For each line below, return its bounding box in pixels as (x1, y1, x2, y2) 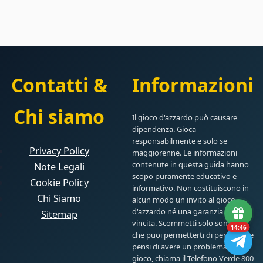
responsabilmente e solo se (132, 136, 227, 147)
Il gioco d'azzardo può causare (132, 112, 237, 123)
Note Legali (33, 160, 85, 174)
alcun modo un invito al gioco (132, 194, 235, 205)
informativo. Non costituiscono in (132, 183, 249, 194)
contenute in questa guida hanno (132, 159, 249, 170)
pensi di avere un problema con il (132, 241, 247, 252)
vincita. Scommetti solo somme (132, 218, 241, 229)
